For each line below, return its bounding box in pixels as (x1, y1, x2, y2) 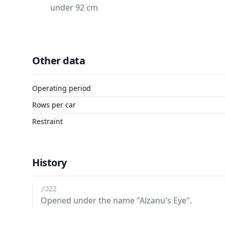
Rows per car (32, 100, 76, 109)
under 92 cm (50, 2, 98, 13)
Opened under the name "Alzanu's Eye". (41, 195, 192, 206)
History (32, 156, 67, 169)
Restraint (32, 117, 63, 126)
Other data (32, 54, 85, 67)
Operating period (32, 83, 91, 93)
